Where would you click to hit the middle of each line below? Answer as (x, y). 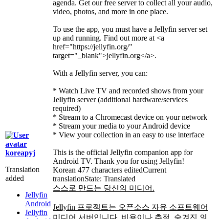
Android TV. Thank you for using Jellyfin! (119, 161)
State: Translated (110, 179)
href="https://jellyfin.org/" (93, 47)
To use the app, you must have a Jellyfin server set (130, 29)
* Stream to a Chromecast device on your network (130, 117)
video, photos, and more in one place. (110, 12)
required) (67, 109)
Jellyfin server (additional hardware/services (120, 100)
